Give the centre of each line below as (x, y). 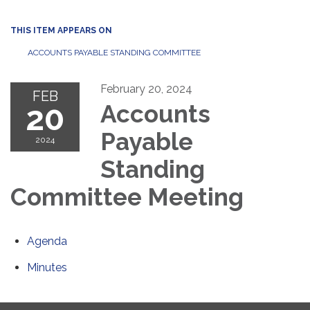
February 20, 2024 (146, 89)
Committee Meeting (127, 197)
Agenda (47, 241)
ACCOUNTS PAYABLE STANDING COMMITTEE (114, 53)
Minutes (47, 268)
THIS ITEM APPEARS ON (61, 31)
